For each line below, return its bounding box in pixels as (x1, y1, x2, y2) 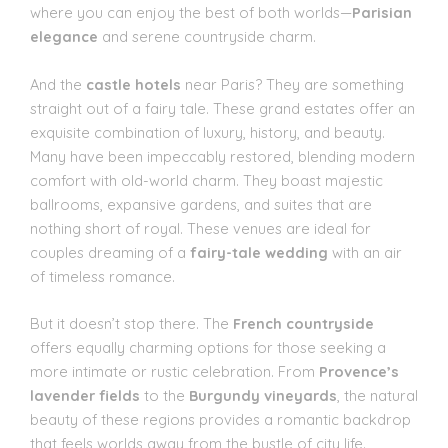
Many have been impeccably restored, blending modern (30, 146, 415, 166)
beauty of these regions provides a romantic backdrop (30, 409, 411, 429)
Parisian (352, 3, 412, 23)
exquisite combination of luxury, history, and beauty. (30, 122, 385, 142)
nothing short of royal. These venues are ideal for (30, 218, 371, 238)
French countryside (233, 313, 374, 333)
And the (30, 74, 86, 94)
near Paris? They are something (181, 74, 404, 94)
